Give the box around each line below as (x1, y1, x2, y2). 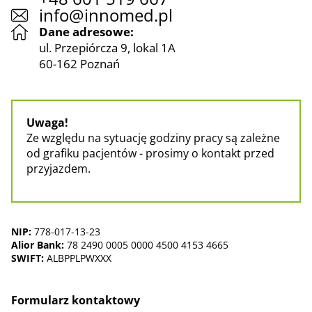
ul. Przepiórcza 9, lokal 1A (39, 40, 175, 56)
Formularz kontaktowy (11, 292, 140, 308)
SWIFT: (11, 251, 44, 265)
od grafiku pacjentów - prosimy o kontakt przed (26, 146, 274, 161)
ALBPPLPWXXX (44, 251, 111, 265)
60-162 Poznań (39, 56, 120, 72)
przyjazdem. (26, 161, 91, 176)
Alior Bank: (11, 238, 64, 251)
